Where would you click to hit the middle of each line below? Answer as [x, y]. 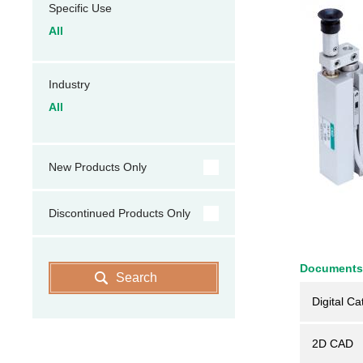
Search [137, 278]
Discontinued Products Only [120, 213]
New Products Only [98, 167]
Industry [69, 84]
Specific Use [80, 8]
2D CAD [333, 344]
